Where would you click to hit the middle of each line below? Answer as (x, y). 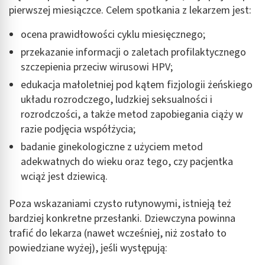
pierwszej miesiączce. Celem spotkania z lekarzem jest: (130, 11)
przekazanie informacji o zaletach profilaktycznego (133, 53)
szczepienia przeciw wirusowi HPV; (97, 67)
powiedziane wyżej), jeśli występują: (88, 248)
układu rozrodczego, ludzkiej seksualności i (117, 100)
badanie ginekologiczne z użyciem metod (112, 147)
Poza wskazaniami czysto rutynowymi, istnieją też (120, 204)
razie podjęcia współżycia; (78, 130)
